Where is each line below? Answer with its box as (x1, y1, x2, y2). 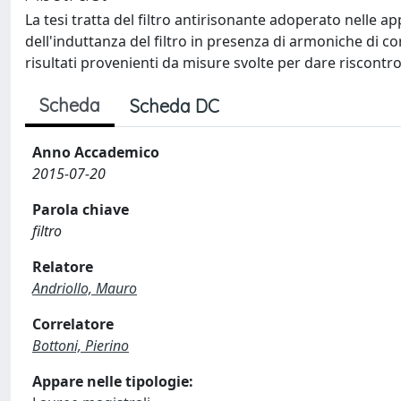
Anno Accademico (32, 142, 159, 162)
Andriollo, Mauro (32, 278, 137, 298)
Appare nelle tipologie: (32, 371, 193, 391)
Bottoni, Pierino (32, 336, 129, 355)
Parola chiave (32, 200, 129, 219)
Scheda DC (130, 95, 219, 117)
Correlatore (32, 314, 114, 334)
